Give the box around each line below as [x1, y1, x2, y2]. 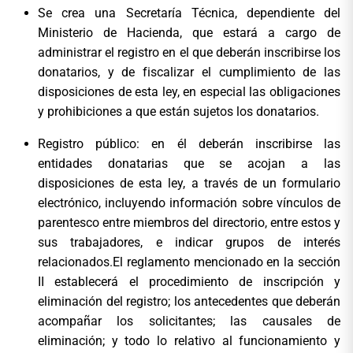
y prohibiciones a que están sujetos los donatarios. [38, 103, 319, 119]
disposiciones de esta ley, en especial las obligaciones [38, 84, 340, 99]
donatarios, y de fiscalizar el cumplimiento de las [38, 64, 340, 80]
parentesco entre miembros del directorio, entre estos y [38, 214, 340, 230]
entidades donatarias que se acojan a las [38, 155, 340, 171]
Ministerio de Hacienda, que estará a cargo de [38, 24, 340, 40]
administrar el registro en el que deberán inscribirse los [38, 44, 340, 60]
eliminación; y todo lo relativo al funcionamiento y [38, 333, 340, 348]
